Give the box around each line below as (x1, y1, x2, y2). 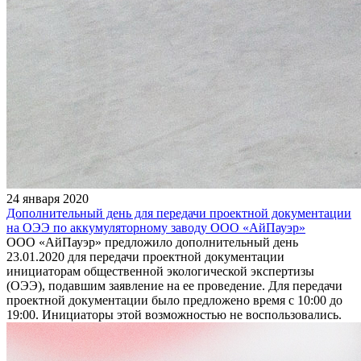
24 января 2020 (6, 191, 89, 205)
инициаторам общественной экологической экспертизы (6, 263, 314, 278)
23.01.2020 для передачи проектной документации (6, 249, 284, 263)
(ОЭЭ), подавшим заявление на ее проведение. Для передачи (6, 278, 342, 293)
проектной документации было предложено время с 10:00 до (6, 293, 342, 307)
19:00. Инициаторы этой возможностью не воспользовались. (6, 307, 342, 322)
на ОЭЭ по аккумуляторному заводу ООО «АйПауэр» (6, 220, 305, 234)
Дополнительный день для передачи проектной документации (6, 205, 351, 220)
